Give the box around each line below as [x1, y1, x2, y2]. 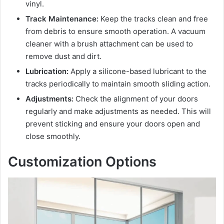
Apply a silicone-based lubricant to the [68, 66, 206, 76]
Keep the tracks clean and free [98, 13, 208, 23]
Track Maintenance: [25, 13, 98, 23]
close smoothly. [25, 131, 80, 141]
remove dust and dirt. [25, 51, 101, 61]
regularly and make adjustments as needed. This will [25, 106, 211, 116]
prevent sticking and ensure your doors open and [25, 118, 200, 128]
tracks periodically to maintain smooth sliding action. [25, 78, 210, 88]
